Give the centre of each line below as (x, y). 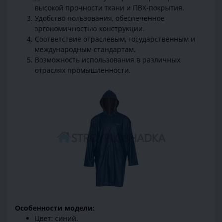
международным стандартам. (85, 50)
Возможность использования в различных (108, 60)
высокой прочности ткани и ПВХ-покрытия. (110, 8)
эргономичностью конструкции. (90, 29)
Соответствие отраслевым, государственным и (115, 39)
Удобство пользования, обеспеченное (100, 18)
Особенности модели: (55, 208)
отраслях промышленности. (83, 70)
